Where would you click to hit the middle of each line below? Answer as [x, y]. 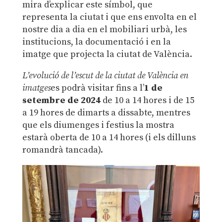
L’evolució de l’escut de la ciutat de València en [105, 76]
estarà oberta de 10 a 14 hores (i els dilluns [109, 138]
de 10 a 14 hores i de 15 [147, 101]
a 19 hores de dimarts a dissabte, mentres [106, 113]
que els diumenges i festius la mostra [98, 125]
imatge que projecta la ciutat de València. [107, 55]
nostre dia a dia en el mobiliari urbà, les [104, 30]
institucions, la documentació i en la [96, 42]
